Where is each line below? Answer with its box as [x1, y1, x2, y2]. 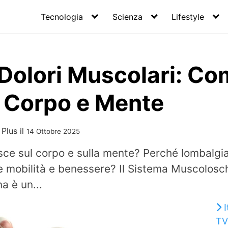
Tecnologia [41, 12, 83, 22]
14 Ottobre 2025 [26, 127, 80, 135]
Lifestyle [172, 12, 205, 22]
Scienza [112, 12, 142, 22]
